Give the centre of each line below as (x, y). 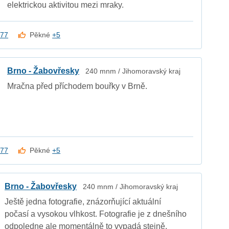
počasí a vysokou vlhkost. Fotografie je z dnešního (96, 214)
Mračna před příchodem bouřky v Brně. (77, 86)
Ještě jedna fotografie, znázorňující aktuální (83, 201)
